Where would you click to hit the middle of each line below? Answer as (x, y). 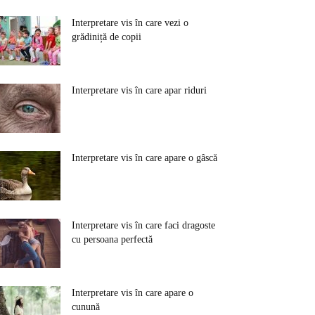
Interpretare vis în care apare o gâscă (144, 158)
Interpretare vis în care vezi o (130, 23)
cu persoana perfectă (112, 239)
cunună (86, 307)
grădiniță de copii (107, 37)
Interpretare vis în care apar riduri (139, 90)
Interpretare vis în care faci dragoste (143, 225)
